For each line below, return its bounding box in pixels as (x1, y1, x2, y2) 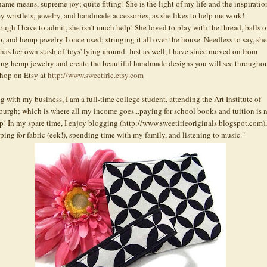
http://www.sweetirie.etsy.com (48, 69, 144, 80)
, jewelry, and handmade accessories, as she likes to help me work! (33, 10, 244, 21)
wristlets (7, 10, 33, 21)
